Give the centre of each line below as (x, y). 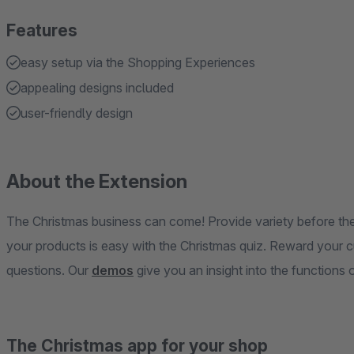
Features (42, 30)
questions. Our (49, 270)
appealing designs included (97, 88)
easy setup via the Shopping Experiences (138, 62)
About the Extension (97, 181)
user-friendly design (77, 113)
